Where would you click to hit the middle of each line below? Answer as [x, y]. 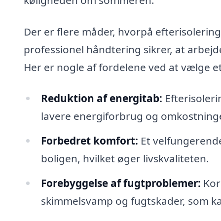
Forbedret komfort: [89, 141]
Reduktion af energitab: [101, 98]
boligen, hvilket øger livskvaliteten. [125, 159]
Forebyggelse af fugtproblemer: [121, 183]
